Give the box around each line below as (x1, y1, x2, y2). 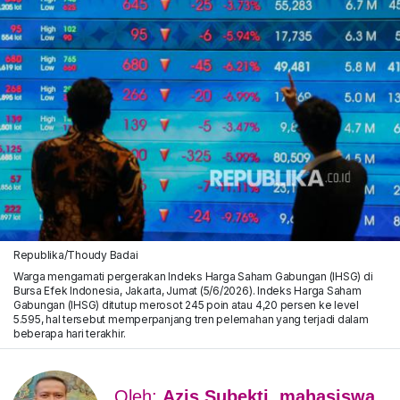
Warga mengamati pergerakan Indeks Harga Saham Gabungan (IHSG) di (12, 269, 373, 283)
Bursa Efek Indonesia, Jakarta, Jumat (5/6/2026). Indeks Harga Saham (12, 283, 362, 297)
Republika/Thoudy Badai (12, 247, 138, 262)
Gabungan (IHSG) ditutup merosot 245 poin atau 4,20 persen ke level (12, 297, 359, 312)
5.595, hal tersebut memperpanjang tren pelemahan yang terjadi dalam (12, 312, 369, 326)
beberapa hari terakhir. (12, 326, 126, 340)
